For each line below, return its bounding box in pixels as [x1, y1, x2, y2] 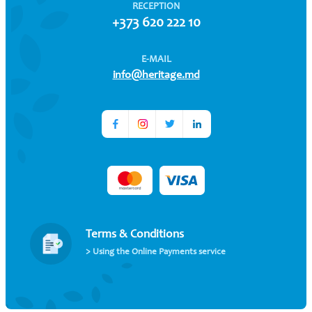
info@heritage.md [112, 70, 200, 81]
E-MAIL [141, 55, 171, 65]
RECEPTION [132, 2, 180, 12]
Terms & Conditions [86, 228, 184, 241]
